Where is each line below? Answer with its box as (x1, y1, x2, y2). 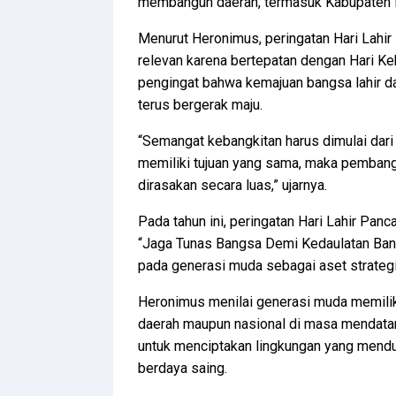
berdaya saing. (138, 360, 227, 377)
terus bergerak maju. (138, 96, 263, 113)
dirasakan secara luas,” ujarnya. (138, 177, 327, 194)
